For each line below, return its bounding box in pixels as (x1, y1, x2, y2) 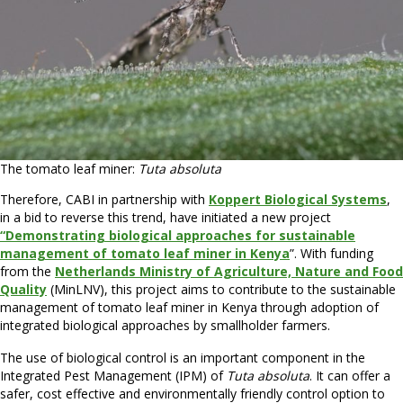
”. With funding (290, 244, 373, 262)
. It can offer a (309, 366, 390, 384)
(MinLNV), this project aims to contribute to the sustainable (47, 280, 396, 298)
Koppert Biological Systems (209, 190, 387, 208)
